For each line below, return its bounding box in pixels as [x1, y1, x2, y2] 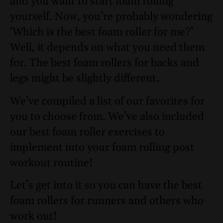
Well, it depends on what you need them [10, 41, 205, 55]
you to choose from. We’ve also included [10, 110, 204, 124]
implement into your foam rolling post [10, 140, 194, 155]
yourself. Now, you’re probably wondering [10, 10, 213, 24]
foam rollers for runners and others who [10, 194, 204, 209]
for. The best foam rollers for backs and [10, 56, 199, 71]
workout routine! [10, 156, 93, 170]
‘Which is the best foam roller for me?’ [10, 25, 193, 40]
